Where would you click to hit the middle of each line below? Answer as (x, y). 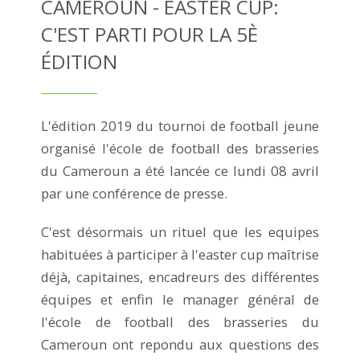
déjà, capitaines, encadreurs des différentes (180, 276)
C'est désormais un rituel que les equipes (180, 231)
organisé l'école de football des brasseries (180, 148)
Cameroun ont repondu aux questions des (180, 344)
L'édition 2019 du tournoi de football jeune (180, 125)
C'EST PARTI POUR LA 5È (149, 34)
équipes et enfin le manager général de (180, 299)
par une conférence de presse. (134, 193)
